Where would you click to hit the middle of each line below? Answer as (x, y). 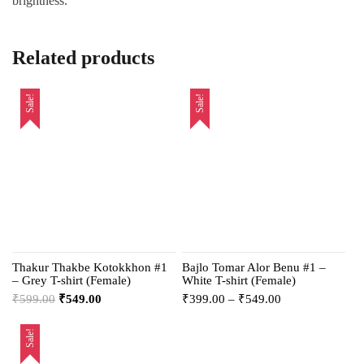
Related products (83, 58)
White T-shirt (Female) (239, 280)
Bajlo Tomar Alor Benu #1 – (254, 267)
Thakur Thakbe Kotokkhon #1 (90, 267)
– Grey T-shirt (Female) (71, 280)
